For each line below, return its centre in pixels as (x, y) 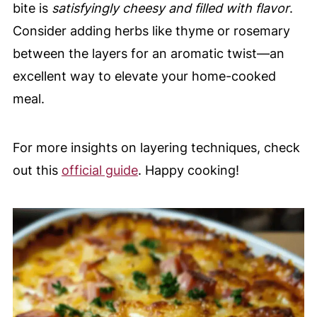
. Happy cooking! (188, 171)
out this (37, 171)
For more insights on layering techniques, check (156, 148)
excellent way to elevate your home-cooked (144, 76)
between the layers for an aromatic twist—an (148, 54)
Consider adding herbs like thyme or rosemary (151, 31)
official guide (99, 171)
